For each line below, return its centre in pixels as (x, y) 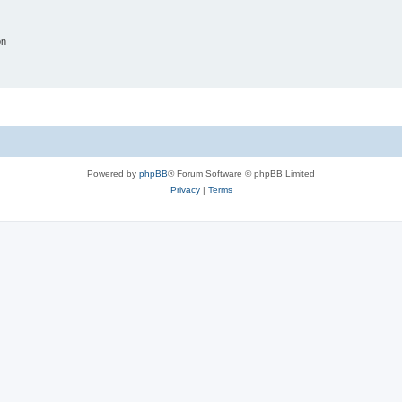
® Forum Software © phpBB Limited (241, 173)
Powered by (113, 173)
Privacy (185, 189)
